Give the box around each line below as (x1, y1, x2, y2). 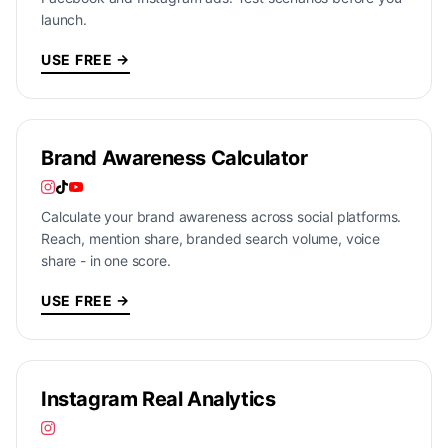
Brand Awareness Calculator (41, 146, 308, 170)
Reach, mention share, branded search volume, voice (41, 230, 380, 247)
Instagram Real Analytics (41, 387, 276, 411)
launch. (41, 11, 87, 28)
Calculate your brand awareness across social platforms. (41, 208, 402, 225)
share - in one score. (41, 252, 171, 269)
